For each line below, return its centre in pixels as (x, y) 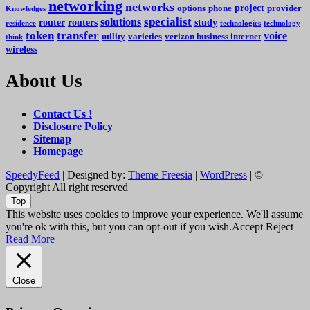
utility (113, 36)
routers (83, 22)
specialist (168, 21)
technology (282, 23)
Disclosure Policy (73, 126)
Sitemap (52, 138)
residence (21, 23)
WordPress (224, 174)
